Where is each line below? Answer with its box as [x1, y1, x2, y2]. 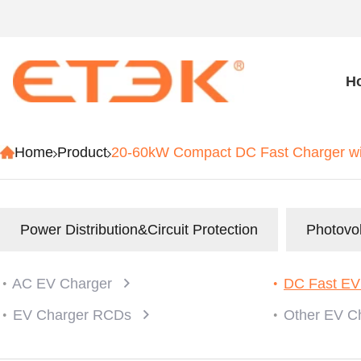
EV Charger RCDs [13, 307, 135, 323]
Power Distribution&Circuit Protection [20, 222, 258, 238]
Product [57, 144, 107, 160]
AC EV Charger [12, 276, 116, 292]
